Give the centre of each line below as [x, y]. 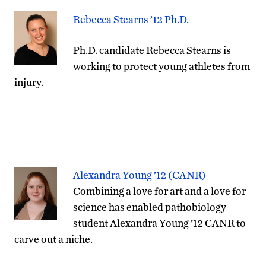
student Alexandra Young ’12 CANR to [159, 223]
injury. [29, 82]
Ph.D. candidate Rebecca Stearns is [152, 50]
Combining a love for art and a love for [159, 191]
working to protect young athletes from [161, 66]
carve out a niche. [53, 239]
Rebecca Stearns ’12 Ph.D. [131, 19]
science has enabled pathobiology [150, 207]
